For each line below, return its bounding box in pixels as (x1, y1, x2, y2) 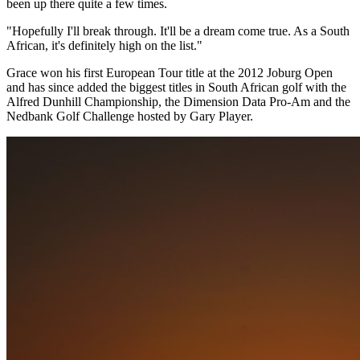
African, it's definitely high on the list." (6, 38, 202, 52)
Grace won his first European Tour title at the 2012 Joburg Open (6, 65, 333, 80)
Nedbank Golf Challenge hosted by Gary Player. (6, 108, 253, 123)
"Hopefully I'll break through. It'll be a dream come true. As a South (6, 23, 350, 38)
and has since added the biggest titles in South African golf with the (6, 80, 346, 94)
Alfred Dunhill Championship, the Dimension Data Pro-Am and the (6, 94, 350, 108)
